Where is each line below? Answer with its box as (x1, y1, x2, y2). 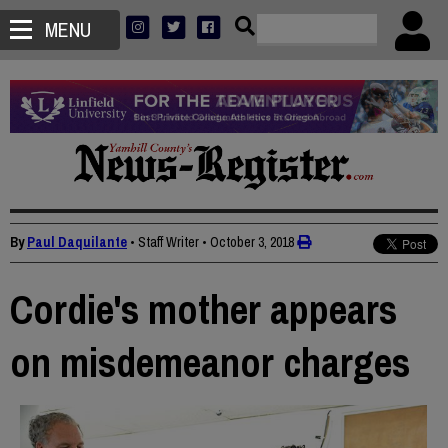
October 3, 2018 (210, 233, 294, 252)
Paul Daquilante (27, 233, 127, 252)
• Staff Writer (130, 233, 199, 252)
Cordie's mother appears (10, 283, 397, 337)
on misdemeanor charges (10, 336, 410, 390)
